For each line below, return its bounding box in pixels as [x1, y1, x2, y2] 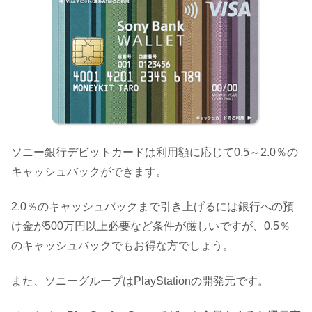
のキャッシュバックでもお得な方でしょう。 [11, 240, 234, 252]
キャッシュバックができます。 [11, 166, 167, 178]
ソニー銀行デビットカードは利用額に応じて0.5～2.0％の [11, 146, 298, 159]
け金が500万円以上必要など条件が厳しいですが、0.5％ [11, 220, 290, 233]
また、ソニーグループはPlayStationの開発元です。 [11, 274, 269, 287]
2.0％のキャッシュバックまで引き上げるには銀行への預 [11, 201, 294, 213]
